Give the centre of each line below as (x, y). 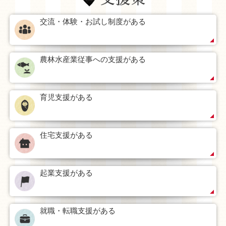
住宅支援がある (66, 135)
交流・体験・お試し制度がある (93, 22)
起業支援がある (66, 173)
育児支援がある (66, 97)
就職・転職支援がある (77, 211)
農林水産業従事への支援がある (93, 60)
